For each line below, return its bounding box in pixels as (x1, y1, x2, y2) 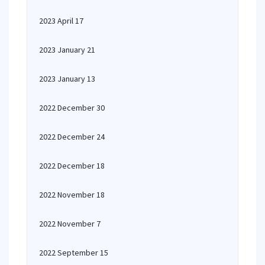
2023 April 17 (39, 15, 83, 26)
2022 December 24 (39, 131, 105, 142)
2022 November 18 (39, 189, 105, 200)
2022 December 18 (39, 160, 105, 171)
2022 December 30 (39, 102, 105, 113)
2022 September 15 (39, 247, 108, 258)
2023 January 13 (39, 73, 95, 84)
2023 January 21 (39, 44, 95, 55)
